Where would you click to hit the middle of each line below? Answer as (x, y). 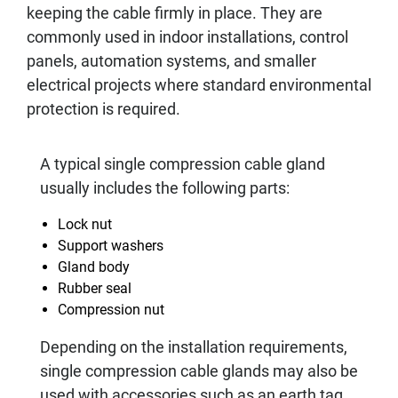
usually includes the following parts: (165, 188)
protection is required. (103, 109)
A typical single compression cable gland (183, 164)
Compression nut (111, 310)
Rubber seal (95, 288)
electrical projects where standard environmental (199, 85)
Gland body (94, 267)
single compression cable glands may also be (199, 371)
